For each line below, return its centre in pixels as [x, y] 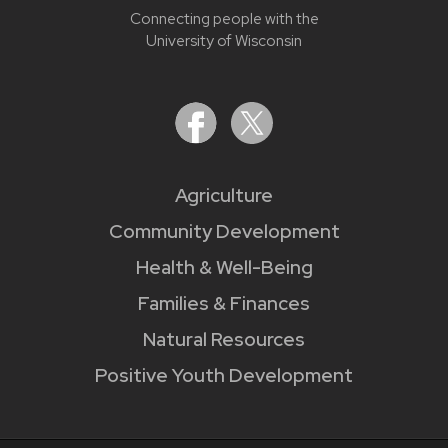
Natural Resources [224, 339]
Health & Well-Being [224, 267]
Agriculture [224, 195]
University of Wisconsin [224, 40]
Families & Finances [224, 303]
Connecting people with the [224, 18]
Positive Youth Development [224, 375]
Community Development [224, 231]
